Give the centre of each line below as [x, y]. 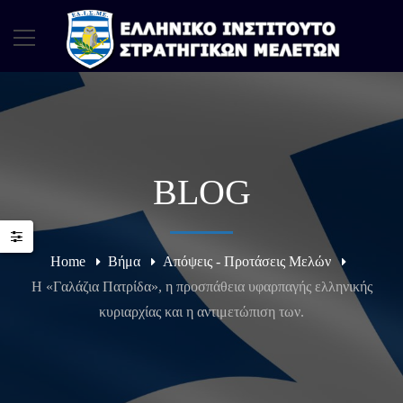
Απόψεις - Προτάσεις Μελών [246, 261]
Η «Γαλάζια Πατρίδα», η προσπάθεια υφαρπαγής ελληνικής [201, 287]
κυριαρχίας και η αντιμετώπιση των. [201, 312]
